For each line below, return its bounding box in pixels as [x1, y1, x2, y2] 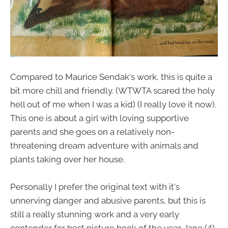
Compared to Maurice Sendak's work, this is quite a [10, 72, 212, 82]
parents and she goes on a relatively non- [10, 127, 175, 137]
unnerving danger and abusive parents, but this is [10, 195, 206, 206]
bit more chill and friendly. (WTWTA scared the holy [10, 85, 215, 96]
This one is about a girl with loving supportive [10, 113, 189, 124]
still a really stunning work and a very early [10, 209, 179, 220]
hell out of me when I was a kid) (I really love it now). [10, 99, 216, 110]
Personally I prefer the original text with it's [10, 182, 180, 192]
